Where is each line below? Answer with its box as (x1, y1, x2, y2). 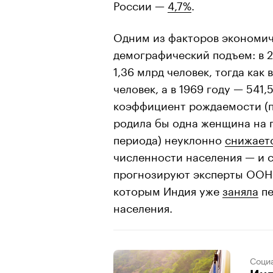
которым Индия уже (113, 180, 222, 198)
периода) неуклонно (113, 129, 225, 147)
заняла (222, 180, 258, 198)
